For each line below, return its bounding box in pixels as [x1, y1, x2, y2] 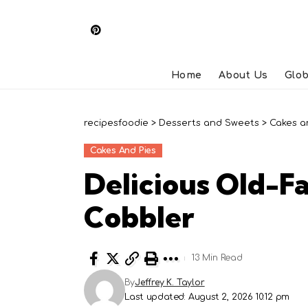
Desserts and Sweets [159, 118, 259, 128]
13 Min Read [192, 253, 243, 263]
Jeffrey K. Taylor [135, 277, 205, 287]
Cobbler [84, 199, 194, 235]
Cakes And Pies [89, 145, 157, 155]
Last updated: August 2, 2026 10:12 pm [124, 291, 290, 302]
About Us [219, 70, 268, 81]
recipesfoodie [84, 118, 148, 128]
